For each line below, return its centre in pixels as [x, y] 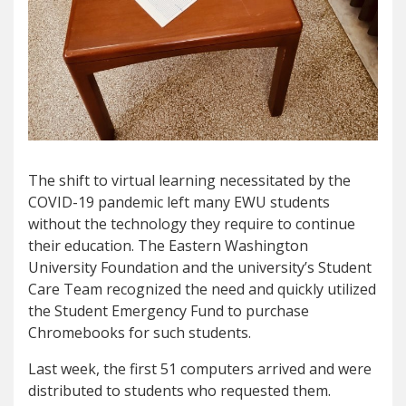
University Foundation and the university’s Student [200, 268]
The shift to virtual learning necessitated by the [189, 181]
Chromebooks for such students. [140, 333]
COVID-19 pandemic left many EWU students [179, 203]
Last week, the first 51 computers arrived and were [200, 369]
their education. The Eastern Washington [168, 246]
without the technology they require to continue [192, 224]
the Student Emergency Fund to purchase [169, 311]
